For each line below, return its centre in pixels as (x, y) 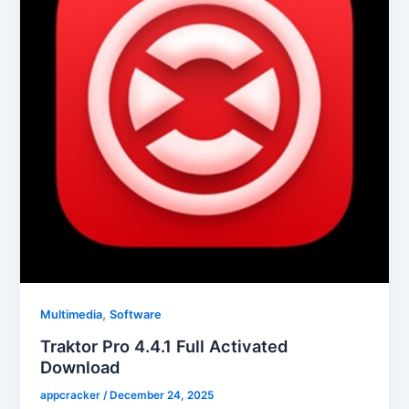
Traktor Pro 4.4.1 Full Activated (164, 346)
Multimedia (72, 315)
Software (136, 315)
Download (80, 367)
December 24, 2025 (162, 395)
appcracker (72, 395)
